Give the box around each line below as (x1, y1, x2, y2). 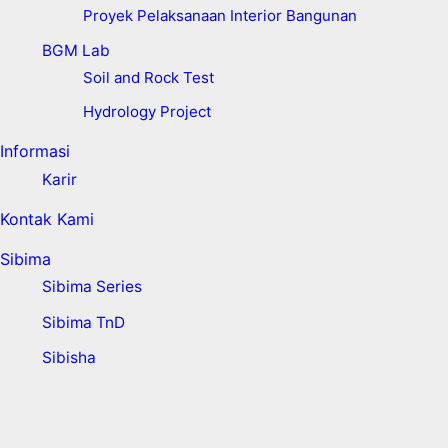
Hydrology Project (82, 101, 211, 121)
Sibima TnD (41, 312, 125, 332)
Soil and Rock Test (82, 67, 214, 87)
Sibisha (41, 348, 96, 368)
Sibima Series (41, 277, 142, 297)
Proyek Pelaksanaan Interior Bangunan (82, 6, 357, 26)
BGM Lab (41, 41, 110, 61)
